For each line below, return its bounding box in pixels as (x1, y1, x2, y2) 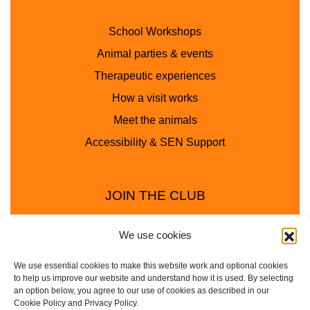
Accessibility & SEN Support (85, 136, 225, 149)
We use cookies (118, 229, 192, 241)
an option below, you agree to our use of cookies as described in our (14, 286, 269, 295)
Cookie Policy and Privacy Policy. (14, 298, 138, 308)
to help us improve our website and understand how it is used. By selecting (14, 273, 293, 283)
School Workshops (109, 26, 201, 38)
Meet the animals (113, 114, 197, 127)
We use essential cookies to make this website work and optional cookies (14, 261, 288, 271)
